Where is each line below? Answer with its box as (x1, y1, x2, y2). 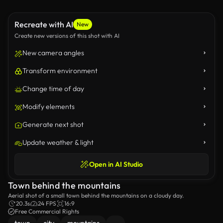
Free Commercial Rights (15, 208, 79, 215)
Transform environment (22, 66, 98, 75)
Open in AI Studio (89, 160, 143, 169)
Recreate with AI (14, 19, 73, 29)
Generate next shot (22, 120, 84, 129)
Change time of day (22, 84, 84, 93)
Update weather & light (22, 138, 94, 147)
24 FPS (38, 200, 56, 207)
